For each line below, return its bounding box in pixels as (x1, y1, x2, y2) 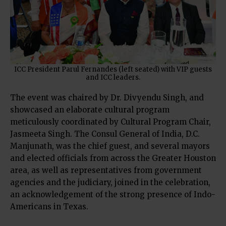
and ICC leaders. (86, 73, 140, 82)
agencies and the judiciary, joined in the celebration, (10, 177, 210, 187)
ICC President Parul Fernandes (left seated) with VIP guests (14, 65, 212, 74)
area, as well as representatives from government (10, 165, 202, 175)
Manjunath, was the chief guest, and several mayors (10, 141, 210, 151)
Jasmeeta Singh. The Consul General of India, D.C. (10, 129, 200, 139)
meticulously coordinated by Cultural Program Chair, (10, 117, 211, 127)
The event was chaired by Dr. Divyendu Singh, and (10, 92, 204, 102)
